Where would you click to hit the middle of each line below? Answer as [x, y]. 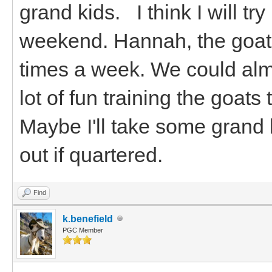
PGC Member [83, 230]
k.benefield [88, 219]
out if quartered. [91, 155]
